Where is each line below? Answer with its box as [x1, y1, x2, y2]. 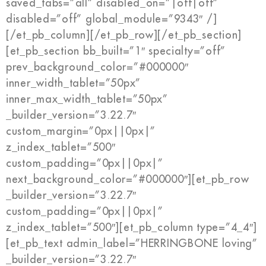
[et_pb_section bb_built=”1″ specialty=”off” [6, 45, 226, 56]
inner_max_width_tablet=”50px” [6, 93, 168, 104]
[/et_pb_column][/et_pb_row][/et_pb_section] [6, 29, 242, 40]
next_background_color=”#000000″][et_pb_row [6, 173, 249, 185]
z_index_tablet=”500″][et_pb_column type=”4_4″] [6, 221, 258, 233]
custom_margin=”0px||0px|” [6, 125, 156, 137]
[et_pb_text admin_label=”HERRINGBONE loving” [6, 237, 258, 249]
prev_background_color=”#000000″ [6, 61, 189, 72]
